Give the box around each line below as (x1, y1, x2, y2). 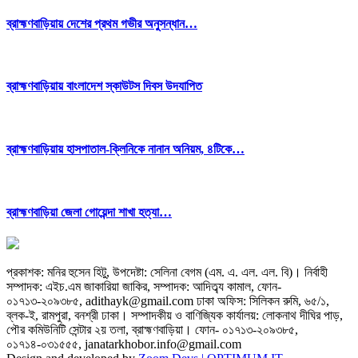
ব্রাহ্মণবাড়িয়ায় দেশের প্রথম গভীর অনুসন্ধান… (6, 16, 197, 30)
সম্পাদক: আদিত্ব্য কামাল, (150, 279, 257, 293)
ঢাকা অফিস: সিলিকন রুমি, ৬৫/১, (197, 293, 329, 308)
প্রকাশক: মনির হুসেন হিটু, (6, 265, 109, 279)
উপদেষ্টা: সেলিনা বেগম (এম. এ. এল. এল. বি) (113, 265, 292, 279)
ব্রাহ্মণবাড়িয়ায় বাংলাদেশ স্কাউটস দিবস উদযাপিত (6, 79, 202, 93)
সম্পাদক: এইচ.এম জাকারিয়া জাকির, (6, 279, 150, 293)
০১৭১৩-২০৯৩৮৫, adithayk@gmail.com (6, 293, 197, 308)
